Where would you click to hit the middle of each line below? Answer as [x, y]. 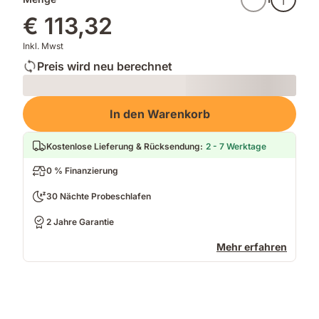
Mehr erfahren [252, 247]
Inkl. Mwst [43, 46]
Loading [42, 103]
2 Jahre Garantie [80, 222]
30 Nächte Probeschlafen [99, 196]
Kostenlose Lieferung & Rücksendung [123, 146]
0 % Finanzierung [82, 171]
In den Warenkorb [159, 114]
